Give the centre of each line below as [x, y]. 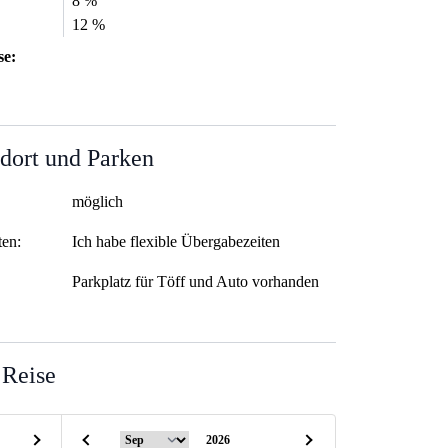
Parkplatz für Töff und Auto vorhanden [195, 282]
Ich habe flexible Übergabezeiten [175, 242]
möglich [97, 202]
